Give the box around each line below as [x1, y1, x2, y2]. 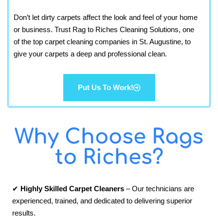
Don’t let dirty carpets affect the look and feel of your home [14, 13, 198, 21]
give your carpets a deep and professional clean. [14, 49, 167, 58]
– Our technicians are [124, 184, 194, 193]
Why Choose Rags [15, 126, 203, 149]
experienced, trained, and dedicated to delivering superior [12, 197, 192, 205]
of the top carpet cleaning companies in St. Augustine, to [14, 37, 191, 46]
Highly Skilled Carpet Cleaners [20, 184, 124, 193]
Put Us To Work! [77, 83, 133, 92]
